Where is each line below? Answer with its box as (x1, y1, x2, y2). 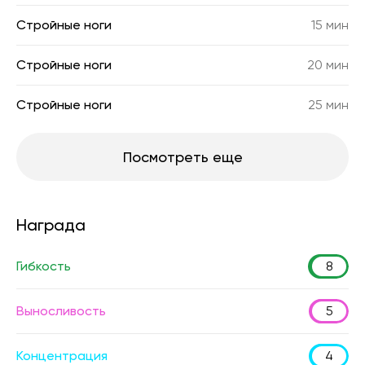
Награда (16, 215, 86, 235)
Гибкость (16, 258, 71, 274)
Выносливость (16, 303, 106, 319)
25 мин (308, 97, 349, 112)
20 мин (307, 57, 349, 73)
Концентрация (16, 348, 108, 363)
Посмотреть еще (122, 148, 243, 165)
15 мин (311, 17, 349, 33)
